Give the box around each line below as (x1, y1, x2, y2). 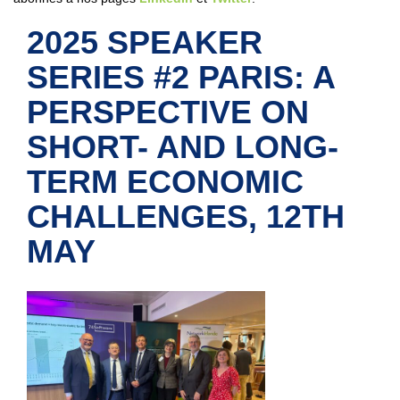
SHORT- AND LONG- (27, 129, 338, 166)
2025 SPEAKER (27, 24, 262, 62)
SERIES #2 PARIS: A (27, 59, 335, 96)
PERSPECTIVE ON (27, 94, 309, 131)
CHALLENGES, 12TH (27, 198, 345, 236)
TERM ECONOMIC (27, 163, 304, 201)
